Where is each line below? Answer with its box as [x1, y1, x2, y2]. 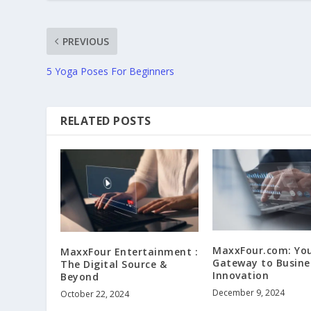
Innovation [212, 268, 269, 282]
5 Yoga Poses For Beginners [47, 64, 175, 78]
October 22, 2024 [60, 287, 130, 300]
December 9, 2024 [212, 286, 285, 299]
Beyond [60, 269, 99, 283]
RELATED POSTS [60, 112, 151, 128]
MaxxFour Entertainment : [60, 244, 199, 258]
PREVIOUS [62, 34, 110, 48]
